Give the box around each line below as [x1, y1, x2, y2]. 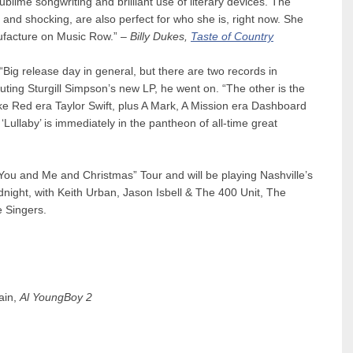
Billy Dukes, [130, 30, 191, 43]
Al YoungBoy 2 [20, 291, 92, 303]
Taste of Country [191, 30, 273, 43]
